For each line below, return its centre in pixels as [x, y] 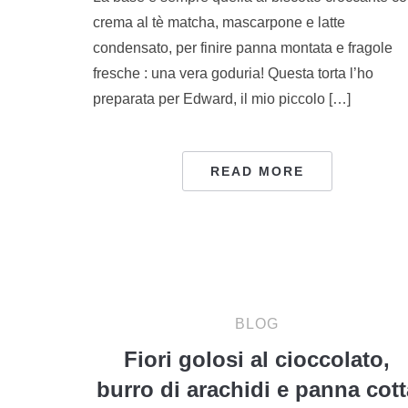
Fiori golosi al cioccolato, [257, 359]
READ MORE [257, 171]
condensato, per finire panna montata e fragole [243, 47]
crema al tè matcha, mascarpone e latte [219, 22]
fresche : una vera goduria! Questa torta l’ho [233, 73]
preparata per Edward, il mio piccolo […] [222, 98]
